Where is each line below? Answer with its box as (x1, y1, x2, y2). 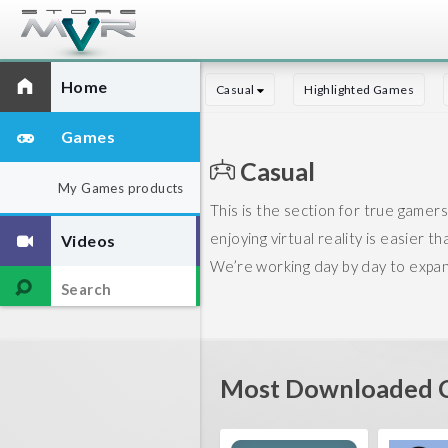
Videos (61, 231, 116, 250)
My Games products (58, 180, 184, 196)
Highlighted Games (304, 82, 415, 97)
